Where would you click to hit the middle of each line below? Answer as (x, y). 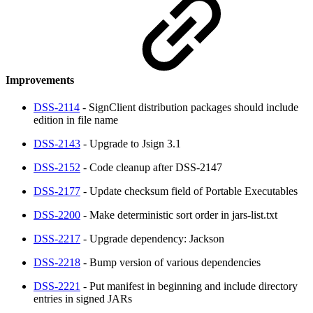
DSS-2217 (57, 239)
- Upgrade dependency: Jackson (152, 239)
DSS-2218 (57, 263)
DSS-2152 (57, 168)
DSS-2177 (57, 191)
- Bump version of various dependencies (170, 263)
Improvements (41, 80)
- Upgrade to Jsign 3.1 (131, 144)
